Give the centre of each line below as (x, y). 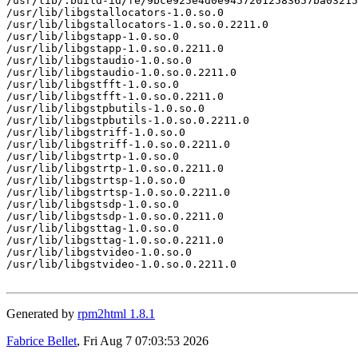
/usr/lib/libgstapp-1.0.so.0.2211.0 (115, 48)
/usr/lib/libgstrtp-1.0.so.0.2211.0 (115, 168)
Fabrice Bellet (42, 340)
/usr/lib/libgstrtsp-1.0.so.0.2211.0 (118, 192)
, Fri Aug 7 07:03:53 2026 (143, 340)
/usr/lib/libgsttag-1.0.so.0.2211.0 (115, 240)
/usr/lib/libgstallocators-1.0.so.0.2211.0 (137, 24)
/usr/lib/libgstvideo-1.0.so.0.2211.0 (121, 264)
